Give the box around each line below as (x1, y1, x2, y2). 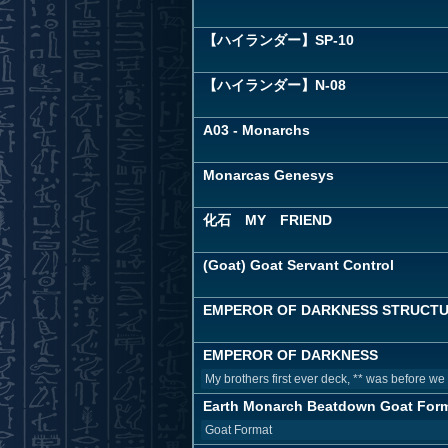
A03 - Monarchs (203, 122, 310, 138)
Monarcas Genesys (203, 167, 334, 183)
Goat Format (205, 423, 272, 437)
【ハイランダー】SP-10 (203, 32, 354, 48)
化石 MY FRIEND (203, 212, 332, 228)
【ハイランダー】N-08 (203, 77, 346, 93)
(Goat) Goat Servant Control (203, 257, 394, 273)
